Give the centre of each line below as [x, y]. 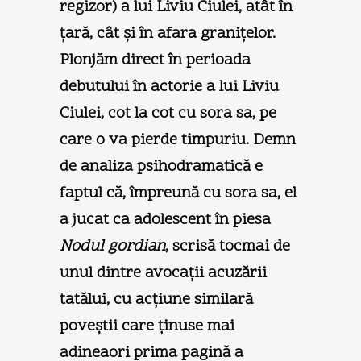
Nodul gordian [112, 246]
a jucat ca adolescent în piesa [165, 220]
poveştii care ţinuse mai [147, 326]
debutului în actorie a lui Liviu [169, 87]
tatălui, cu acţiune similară [156, 299]
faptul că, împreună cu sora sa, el [178, 193]
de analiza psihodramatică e [161, 166]
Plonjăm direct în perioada [155, 60]
